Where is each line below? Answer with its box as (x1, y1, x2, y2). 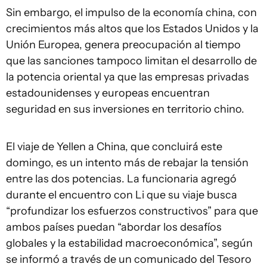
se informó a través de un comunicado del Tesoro (6, 253, 252, 266)
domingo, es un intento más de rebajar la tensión (6, 156, 249, 169)
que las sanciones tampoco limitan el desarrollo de (6, 54, 257, 67)
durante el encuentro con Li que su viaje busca (6, 188, 237, 201)
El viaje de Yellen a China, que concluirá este (6, 140, 222, 153)
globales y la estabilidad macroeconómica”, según (6, 237, 253, 250)
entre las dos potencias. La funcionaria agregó (6, 172, 237, 185)
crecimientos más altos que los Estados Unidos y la (6, 22, 259, 35)
